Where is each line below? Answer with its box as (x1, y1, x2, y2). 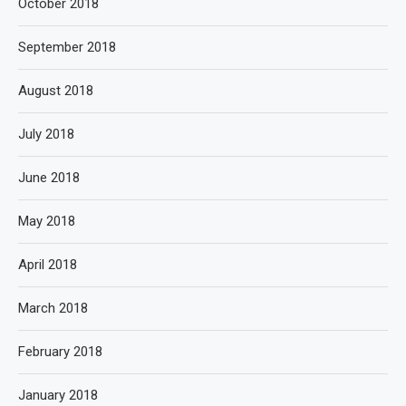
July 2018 (18, 126, 74, 142)
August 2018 (18, 82, 93, 99)
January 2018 (18, 387, 98, 403)
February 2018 (18, 343, 102, 360)
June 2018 (18, 169, 80, 186)
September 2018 (18, 39, 116, 55)
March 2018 (18, 300, 88, 316)
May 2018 (18, 213, 75, 229)
